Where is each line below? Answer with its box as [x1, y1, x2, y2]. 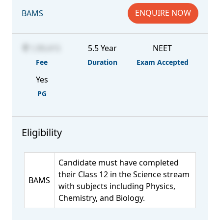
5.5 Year [87, 43, 117, 54]
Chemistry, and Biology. [58, 192, 145, 203]
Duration [87, 57, 117, 67]
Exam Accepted [136, 57, 189, 67]
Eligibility [22, 126, 62, 139]
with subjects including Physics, [58, 181, 175, 192]
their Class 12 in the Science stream [58, 169, 190, 180]
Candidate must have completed [58, 157, 179, 168]
